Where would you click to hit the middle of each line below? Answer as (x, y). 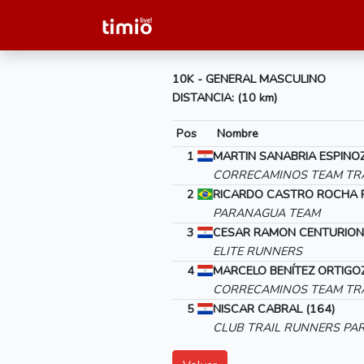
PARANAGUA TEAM (266, 213)
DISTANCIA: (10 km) (225, 97)
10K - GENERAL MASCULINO (249, 79)
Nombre (237, 133)
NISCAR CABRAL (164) (274, 309)
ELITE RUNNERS (258, 251)
